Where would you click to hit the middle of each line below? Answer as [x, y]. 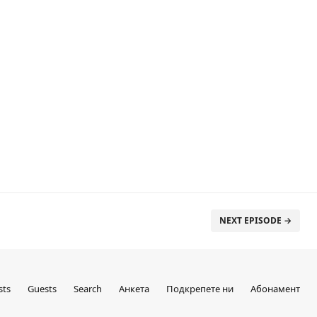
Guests [42, 289]
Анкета [134, 289]
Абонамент [275, 289]
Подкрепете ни [200, 289]
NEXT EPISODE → [255, 220]
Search [88, 289]
